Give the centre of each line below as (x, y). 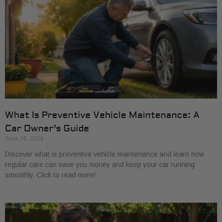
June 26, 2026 (24, 139)
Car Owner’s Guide (47, 129)
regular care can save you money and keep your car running (100, 165)
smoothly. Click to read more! (50, 175)
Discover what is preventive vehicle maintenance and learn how (105, 154)
